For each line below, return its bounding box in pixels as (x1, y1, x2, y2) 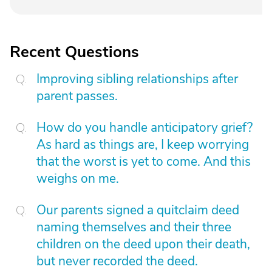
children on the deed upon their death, (36, 236, 250, 253)
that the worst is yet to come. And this (36, 153, 251, 170)
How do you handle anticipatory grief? (36, 119, 253, 136)
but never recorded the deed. (36, 253, 198, 270)
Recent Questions (10, 41, 139, 63)
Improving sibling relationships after (36, 70, 238, 87)
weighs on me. (36, 170, 119, 187)
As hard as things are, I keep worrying (36, 136, 249, 153)
